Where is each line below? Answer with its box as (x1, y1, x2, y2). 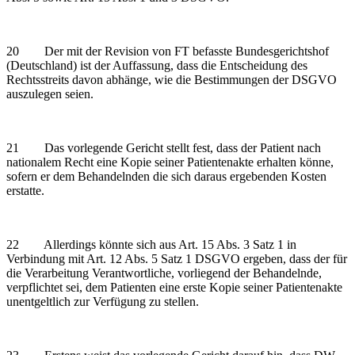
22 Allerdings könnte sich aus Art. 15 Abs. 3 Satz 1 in (6, 237, 296, 251)
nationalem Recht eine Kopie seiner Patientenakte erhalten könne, (6, 155, 334, 169)
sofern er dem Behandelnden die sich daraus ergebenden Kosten (6, 169, 326, 183)
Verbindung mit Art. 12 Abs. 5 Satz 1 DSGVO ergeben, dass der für (6, 251, 347, 265)
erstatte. (6, 183, 44, 197)
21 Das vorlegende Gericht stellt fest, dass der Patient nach (6, 140, 321, 155)
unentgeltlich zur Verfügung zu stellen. (6, 294, 199, 308)
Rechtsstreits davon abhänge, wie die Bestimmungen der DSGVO (6, 72, 337, 86)
